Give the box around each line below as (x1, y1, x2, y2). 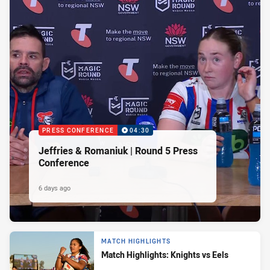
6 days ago (39, 183, 71, 192)
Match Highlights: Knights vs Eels (101, 249, 228, 261)
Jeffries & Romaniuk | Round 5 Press (39, 143, 198, 157)
